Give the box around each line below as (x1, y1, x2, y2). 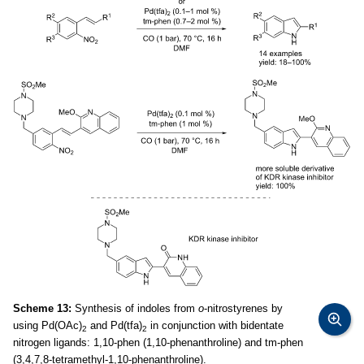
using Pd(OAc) (13, 319, 82, 332)
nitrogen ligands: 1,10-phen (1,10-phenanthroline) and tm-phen (13, 336, 303, 349)
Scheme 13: (13, 302, 71, 315)
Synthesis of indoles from (71, 302, 198, 315)
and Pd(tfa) (87, 319, 142, 332)
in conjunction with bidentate (147, 319, 284, 332)
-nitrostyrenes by (204, 302, 283, 315)
